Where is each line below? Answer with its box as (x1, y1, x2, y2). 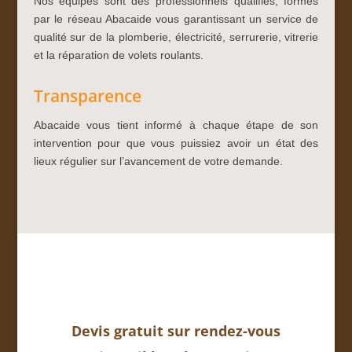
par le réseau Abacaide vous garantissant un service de (33, 12, 319, 25)
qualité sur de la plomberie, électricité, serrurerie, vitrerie (33, 30, 319, 43)
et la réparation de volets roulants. (33, 48, 203, 61)
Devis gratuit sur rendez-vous (71, 321, 280, 340)
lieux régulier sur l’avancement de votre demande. (33, 154, 283, 167)
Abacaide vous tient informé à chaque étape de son (33, 118, 319, 131)
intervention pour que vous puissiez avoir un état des (33, 136, 319, 149)
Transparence (33, 84, 141, 107)
